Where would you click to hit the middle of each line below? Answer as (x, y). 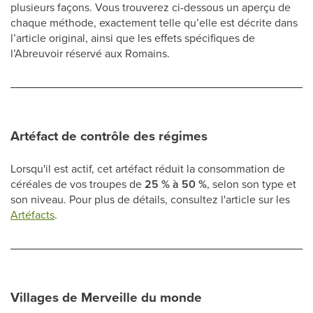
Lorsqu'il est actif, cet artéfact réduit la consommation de (148, 168)
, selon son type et (252, 184)
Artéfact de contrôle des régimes (109, 136)
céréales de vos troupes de (78, 184)
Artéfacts (32, 214)
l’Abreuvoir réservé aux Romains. (90, 53)
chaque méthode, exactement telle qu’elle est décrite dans (154, 22)
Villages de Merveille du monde (106, 297)
